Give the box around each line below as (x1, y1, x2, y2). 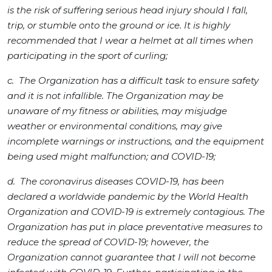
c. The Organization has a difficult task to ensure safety (7, 75, 259, 86)
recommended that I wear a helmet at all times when (7, 35, 253, 46)
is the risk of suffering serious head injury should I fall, (7, 4, 248, 16)
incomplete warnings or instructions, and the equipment (7, 135, 264, 147)
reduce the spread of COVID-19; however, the (7, 236, 209, 248)
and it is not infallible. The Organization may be (7, 90, 223, 101)
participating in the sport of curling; (7, 50, 168, 61)
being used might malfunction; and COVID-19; (7, 151, 216, 162)
